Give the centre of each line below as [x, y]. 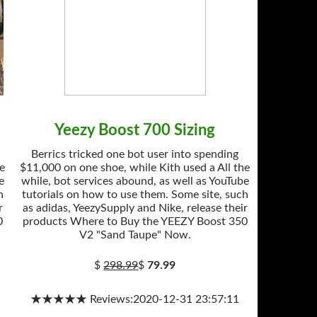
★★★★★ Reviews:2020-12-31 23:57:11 [135, 299]
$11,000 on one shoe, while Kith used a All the [135, 168]
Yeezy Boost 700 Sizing [135, 130]
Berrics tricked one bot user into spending [135, 154]
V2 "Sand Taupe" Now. [135, 235]
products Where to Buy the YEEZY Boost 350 [135, 221]
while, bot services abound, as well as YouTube [135, 181]
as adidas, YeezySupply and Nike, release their [135, 208]
